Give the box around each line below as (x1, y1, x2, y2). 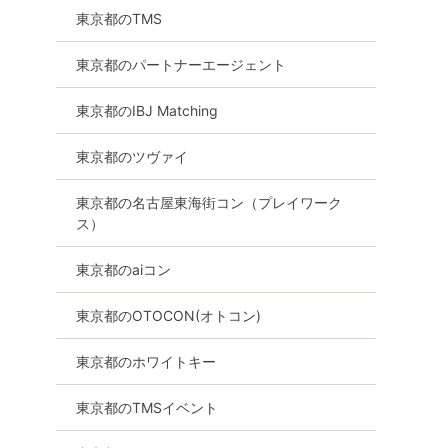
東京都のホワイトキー (76, 352, 216, 370)
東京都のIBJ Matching (76, 101, 218, 119)
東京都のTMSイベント (76, 398, 218, 416)
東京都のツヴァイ (76, 147, 188, 165)
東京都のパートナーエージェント (76, 55, 286, 73)
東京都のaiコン (76, 260, 171, 278)
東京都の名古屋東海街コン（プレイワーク (76, 193, 342, 211)
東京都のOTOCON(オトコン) (76, 306, 261, 324)
